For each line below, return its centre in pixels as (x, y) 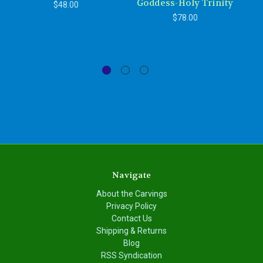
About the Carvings (131, 194)
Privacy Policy (131, 206)
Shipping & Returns (131, 231)
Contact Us (131, 219)
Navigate (131, 175)
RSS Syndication (131, 256)
